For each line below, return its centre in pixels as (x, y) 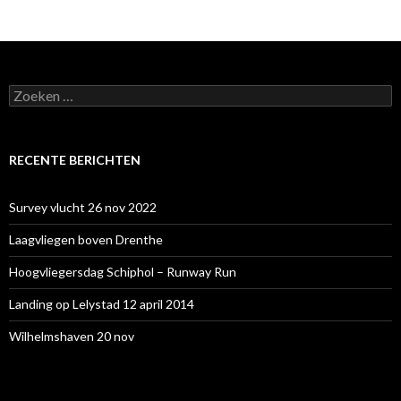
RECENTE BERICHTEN (75, 159)
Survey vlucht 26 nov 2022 (83, 207)
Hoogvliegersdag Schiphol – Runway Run (123, 271)
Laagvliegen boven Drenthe (86, 239)
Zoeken (30, 91)
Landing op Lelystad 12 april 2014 (102, 303)
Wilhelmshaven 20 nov (72, 336)
